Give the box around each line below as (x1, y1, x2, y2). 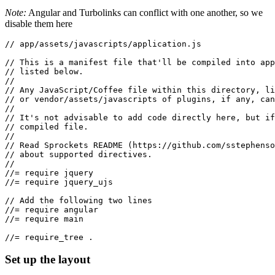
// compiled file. (5, 122, 88, 131)
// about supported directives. (5, 149, 152, 159)
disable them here (5, 18, 72, 29)
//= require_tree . (5, 232, 93, 242)
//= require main (5, 214, 83, 223)
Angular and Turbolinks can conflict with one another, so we (26, 7, 263, 18)
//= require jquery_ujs (5, 177, 113, 187)
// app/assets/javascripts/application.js (5, 39, 201, 48)
